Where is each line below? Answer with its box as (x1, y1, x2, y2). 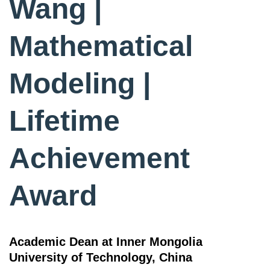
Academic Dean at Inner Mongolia (9, 235, 202, 249)
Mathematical (9, 30, 193, 63)
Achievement (9, 142, 190, 175)
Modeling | (9, 67, 151, 100)
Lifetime (9, 105, 120, 137)
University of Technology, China (9, 251, 192, 265)
